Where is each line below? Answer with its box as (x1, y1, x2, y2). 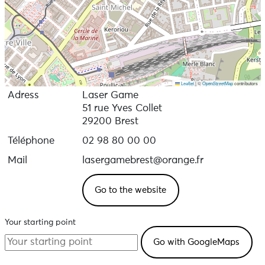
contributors (232, 80, 258, 86)
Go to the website (95, 185, 166, 195)
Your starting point (4, 218, 76, 227)
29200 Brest (82, 117, 138, 127)
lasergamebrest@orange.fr (82, 156, 203, 166)
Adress (7, 91, 39, 101)
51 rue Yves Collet (82, 104, 162, 114)
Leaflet (179, 80, 194, 86)
